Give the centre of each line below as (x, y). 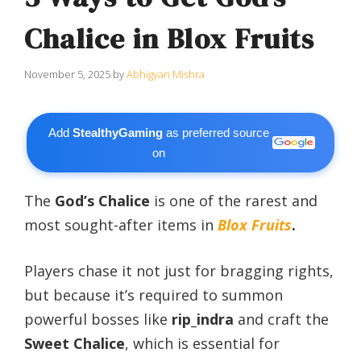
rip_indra (203, 319)
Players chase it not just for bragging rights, (179, 270)
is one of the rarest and (234, 200)
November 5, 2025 (67, 74)
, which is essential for (202, 343)
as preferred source (216, 132)
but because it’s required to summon (154, 295)
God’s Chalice (102, 200)
